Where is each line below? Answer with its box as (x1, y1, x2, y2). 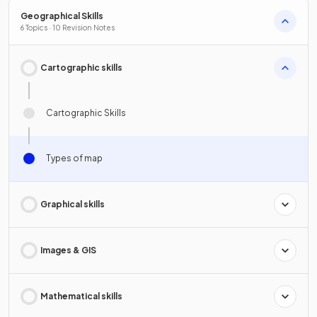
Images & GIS (40, 244, 96, 255)
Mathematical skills (40, 290, 122, 301)
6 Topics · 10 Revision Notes (21, 23, 115, 32)
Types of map (46, 152, 103, 163)
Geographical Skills (21, 10, 103, 21)
